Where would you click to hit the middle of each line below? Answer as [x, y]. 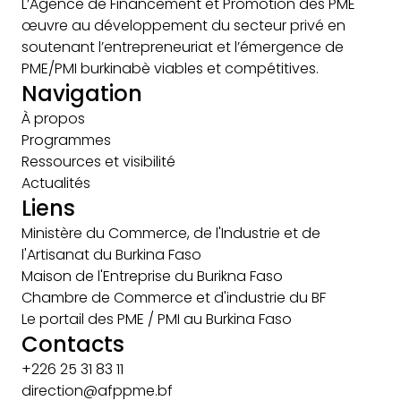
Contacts [73, 344]
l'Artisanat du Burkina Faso [111, 254]
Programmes [66, 140]
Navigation [82, 93]
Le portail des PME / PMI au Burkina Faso [157, 319]
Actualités [56, 183]
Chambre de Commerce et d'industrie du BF [174, 297]
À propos [53, 118]
